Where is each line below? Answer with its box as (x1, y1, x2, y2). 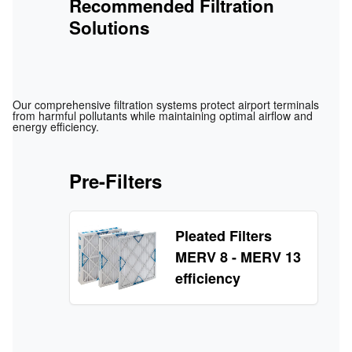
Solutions (69, 15, 150, 41)
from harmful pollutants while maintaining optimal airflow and (13, 107, 313, 123)
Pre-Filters (69, 167, 163, 194)
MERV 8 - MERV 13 (175, 247, 302, 268)
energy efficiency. (13, 118, 99, 134)
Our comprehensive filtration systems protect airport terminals (13, 96, 319, 112)
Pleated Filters (175, 225, 273, 247)
